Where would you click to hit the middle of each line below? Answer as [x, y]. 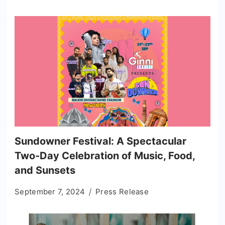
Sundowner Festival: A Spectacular [100, 141]
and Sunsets [45, 170]
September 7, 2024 [50, 191]
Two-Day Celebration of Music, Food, [105, 155]
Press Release [122, 191]
